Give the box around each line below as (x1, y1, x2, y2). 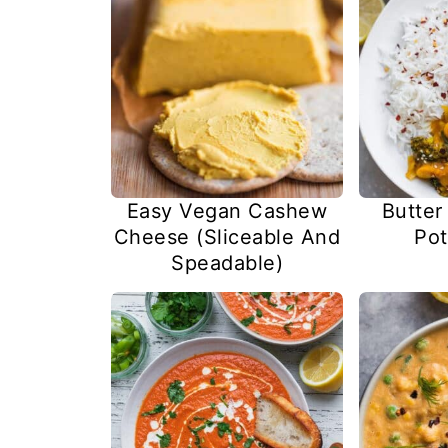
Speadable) (171, 250, 283, 275)
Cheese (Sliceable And (113, 224, 341, 249)
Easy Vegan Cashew (126, 198, 328, 223)
